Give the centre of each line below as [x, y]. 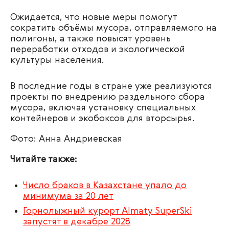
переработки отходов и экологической [98, 50]
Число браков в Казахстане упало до [105, 186]
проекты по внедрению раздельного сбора [108, 97]
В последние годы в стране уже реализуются [111, 86]
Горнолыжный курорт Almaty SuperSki [107, 211]
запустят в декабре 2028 [77, 222]
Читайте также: [44, 159]
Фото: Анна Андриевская [66, 139]
